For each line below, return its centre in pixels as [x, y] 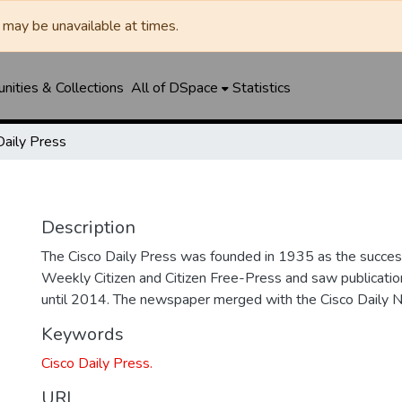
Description [88, 227]
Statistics [261, 88]
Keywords [83, 334]
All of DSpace [174, 88]
